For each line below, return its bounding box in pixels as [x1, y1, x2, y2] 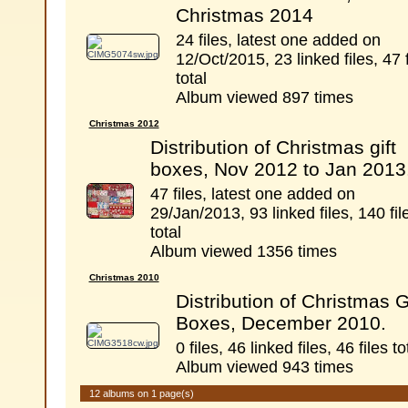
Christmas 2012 [88, 118, 159, 128]
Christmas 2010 [88, 272, 159, 282]
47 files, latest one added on [149, 185, 355, 203]
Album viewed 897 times [175, 88, 353, 107]
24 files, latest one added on [175, 31, 381, 49]
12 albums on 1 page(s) [88, 388, 194, 399]
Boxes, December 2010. [175, 312, 386, 333]
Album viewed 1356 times [149, 242, 337, 260]
